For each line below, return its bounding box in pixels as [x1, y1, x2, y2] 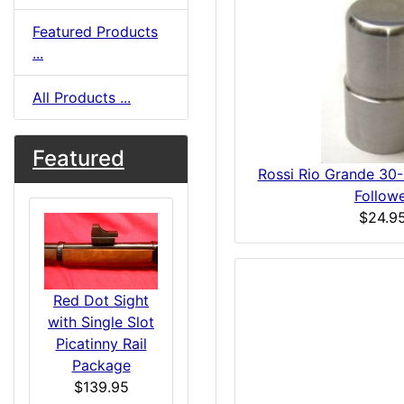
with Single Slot [48, 312, 154, 331]
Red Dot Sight [53, 290, 149, 309]
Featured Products [32, 23, 158, 41]
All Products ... [32, 88, 131, 106]
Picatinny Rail [55, 334, 147, 353]
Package [71, 355, 131, 374]
